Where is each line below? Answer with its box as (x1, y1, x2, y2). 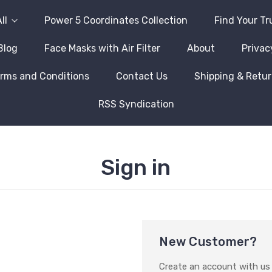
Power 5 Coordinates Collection (44, 15, 188, 26)
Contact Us (116, 70, 168, 82)
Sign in (101, 154, 171, 180)
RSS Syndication (98, 98, 174, 110)
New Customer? (159, 234, 257, 249)
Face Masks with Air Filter (44, 42, 160, 54)
